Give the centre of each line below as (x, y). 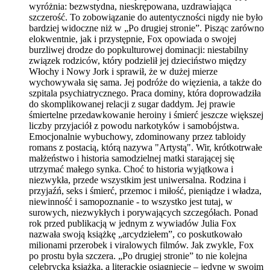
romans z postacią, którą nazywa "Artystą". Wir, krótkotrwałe (146, 147)
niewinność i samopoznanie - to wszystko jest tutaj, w (131, 201)
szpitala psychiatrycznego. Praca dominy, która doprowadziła (145, 93)
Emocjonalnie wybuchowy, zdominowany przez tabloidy (137, 136)
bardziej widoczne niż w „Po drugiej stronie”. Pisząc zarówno (146, 28)
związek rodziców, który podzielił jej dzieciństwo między (138, 60)
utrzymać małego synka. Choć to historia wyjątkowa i (131, 169)
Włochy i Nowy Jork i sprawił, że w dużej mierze (123, 71)
